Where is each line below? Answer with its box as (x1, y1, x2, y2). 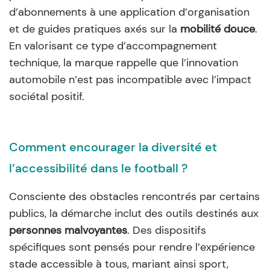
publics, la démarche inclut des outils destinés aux (9, 206, 259, 221)
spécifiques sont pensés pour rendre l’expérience (9, 239, 255, 254)
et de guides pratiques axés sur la (9, 21, 180, 36)
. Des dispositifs (127, 222, 206, 237)
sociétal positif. (9, 89, 84, 104)
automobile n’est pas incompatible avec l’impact (9, 72, 251, 87)
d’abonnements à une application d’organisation (9, 4, 250, 19)
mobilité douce (180, 21, 255, 36)
